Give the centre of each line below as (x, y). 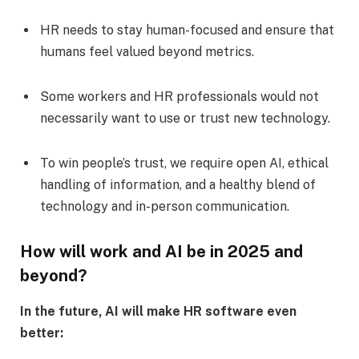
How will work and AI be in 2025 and (161, 252)
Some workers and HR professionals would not (179, 96)
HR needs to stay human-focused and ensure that (187, 30)
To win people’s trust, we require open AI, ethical (184, 163)
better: (45, 333)
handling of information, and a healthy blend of (178, 184)
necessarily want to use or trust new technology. (185, 118)
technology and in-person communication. (165, 206)
